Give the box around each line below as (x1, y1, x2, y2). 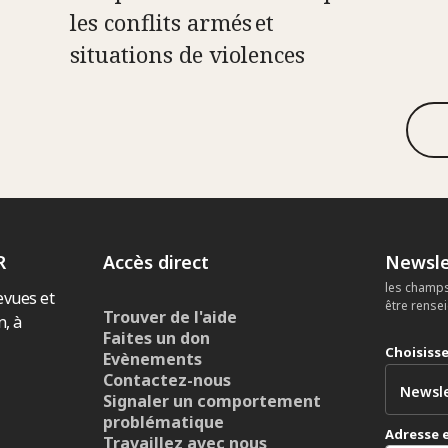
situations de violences (69, 38, 305, 69)
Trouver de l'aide (103, 305, 238, 328)
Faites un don (103, 326, 211, 349)
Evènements (103, 347, 203, 370)
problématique (103, 410, 225, 433)
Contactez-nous (103, 368, 232, 391)
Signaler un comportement (103, 389, 322, 412)
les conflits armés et (69, 6, 274, 37)
